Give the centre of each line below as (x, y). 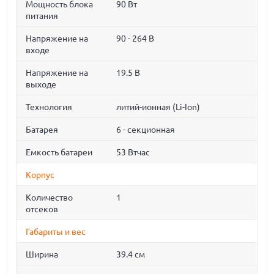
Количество (50, 198)
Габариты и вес (56, 232)
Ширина (42, 254)
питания (42, 16)
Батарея (42, 130)
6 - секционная (146, 130)
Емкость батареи (59, 152)
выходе (41, 84)
